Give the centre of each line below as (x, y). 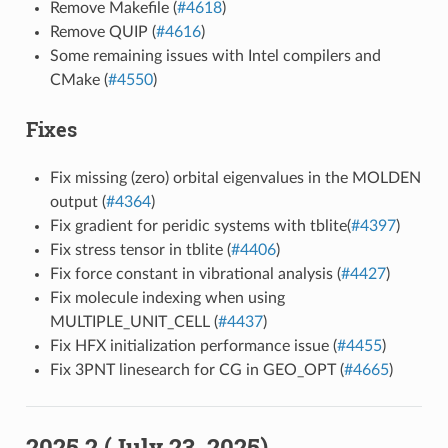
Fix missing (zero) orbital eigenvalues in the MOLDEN (235, 177)
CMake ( (78, 79)
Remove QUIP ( (102, 31)
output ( (77, 201)
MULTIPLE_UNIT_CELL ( (133, 321)
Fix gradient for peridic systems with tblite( (200, 225)
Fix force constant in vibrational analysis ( (195, 273)
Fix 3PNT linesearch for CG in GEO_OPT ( (196, 369)
